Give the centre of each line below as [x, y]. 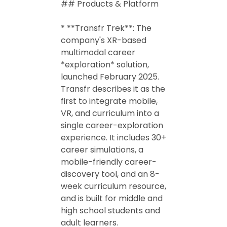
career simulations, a [102, 150]
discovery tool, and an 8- [110, 174]
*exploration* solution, [105, 65]
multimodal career [98, 52]
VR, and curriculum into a [110, 113]
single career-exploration [112, 125]
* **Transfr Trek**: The [106, 28]
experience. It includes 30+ [113, 138]
